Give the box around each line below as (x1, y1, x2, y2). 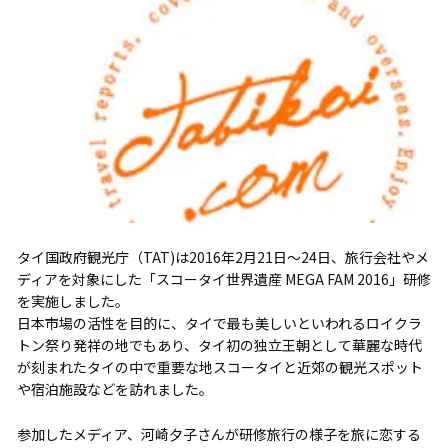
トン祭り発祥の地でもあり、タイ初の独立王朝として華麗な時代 (16, 335, 422, 356)
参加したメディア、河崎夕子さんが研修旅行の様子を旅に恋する (16, 424, 421, 445)
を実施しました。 (16, 291, 129, 312)
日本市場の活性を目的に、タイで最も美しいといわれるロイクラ (16, 313, 422, 334)
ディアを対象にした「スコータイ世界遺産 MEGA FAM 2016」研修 (16, 269, 431, 290)
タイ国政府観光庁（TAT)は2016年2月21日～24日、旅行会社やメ (16, 247, 429, 268)
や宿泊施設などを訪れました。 (16, 379, 213, 400)
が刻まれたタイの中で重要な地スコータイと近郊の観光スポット (16, 357, 423, 378)
